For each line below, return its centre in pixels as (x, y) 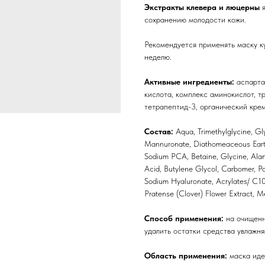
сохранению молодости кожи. (195, 20)
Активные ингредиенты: (190, 82)
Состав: (159, 131)
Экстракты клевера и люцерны (203, 7)
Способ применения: (185, 218)
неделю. (158, 57)
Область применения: (187, 256)
